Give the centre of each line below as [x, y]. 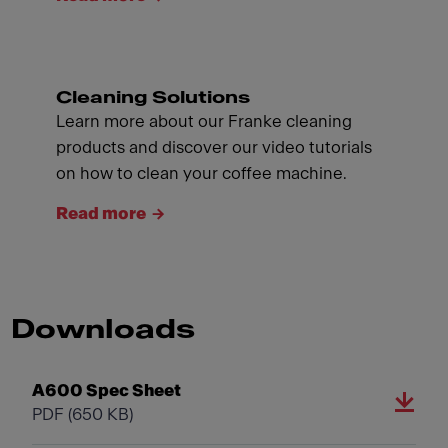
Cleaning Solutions [153, 97]
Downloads [102, 329]
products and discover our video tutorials [214, 147]
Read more [101, 213]
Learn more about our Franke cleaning [204, 121]
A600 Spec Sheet [106, 390]
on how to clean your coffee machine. [201, 173]
